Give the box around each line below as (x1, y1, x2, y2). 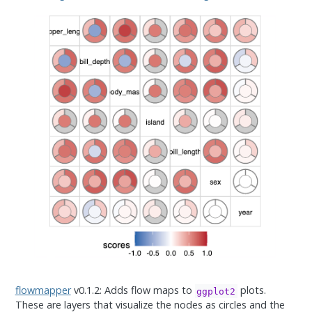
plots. (237, 283, 266, 297)
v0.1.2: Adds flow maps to (70, 283, 195, 297)
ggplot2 (196, 286, 236, 297)
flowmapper (15, 283, 71, 297)
